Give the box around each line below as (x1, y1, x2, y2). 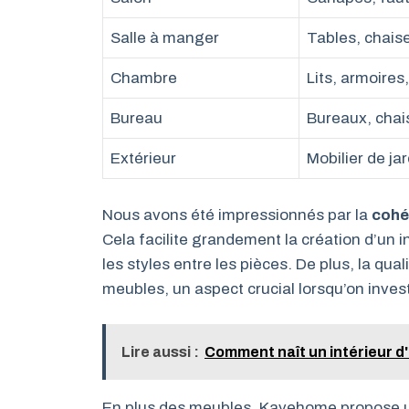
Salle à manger (110, 29, 219, 47)
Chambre (110, 69, 177, 87)
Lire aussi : (121, 344, 199, 360)
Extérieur (110, 150, 176, 167)
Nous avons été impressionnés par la (102, 205, 372, 224)
